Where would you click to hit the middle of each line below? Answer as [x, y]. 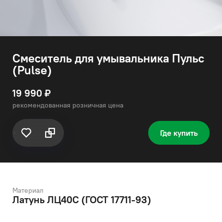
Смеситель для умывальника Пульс [108, 58]
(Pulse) [32, 70]
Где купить [179, 133]
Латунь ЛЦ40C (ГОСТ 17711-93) [82, 199]
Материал [28, 190]
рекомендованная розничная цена [68, 105]
